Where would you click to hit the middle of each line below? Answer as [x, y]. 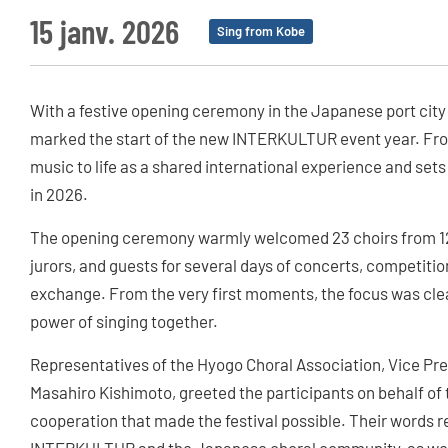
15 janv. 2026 [104, 31]
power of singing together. [124, 321]
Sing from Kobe [261, 31]
